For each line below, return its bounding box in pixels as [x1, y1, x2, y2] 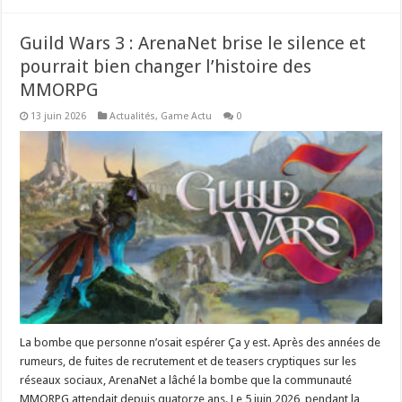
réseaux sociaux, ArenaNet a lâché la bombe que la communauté [20, 373, 353, 388]
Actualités [109, 110, 156, 123]
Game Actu [161, 110, 213, 123]
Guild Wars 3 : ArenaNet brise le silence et [20, 32, 367, 55]
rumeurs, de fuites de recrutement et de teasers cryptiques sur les [20, 354, 357, 369]
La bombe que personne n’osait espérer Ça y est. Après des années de [20, 336, 381, 350]
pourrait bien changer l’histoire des [20, 56, 312, 78]
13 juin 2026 [31, 110, 87, 123]
